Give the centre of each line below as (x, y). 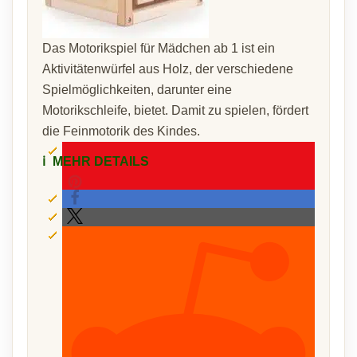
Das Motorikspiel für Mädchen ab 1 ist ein (159, 48)
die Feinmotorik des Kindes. (121, 131)
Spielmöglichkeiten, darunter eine (137, 90)
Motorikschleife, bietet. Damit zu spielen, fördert (175, 110)
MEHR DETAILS (99, 161)
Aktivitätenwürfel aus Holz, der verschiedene (168, 69)
